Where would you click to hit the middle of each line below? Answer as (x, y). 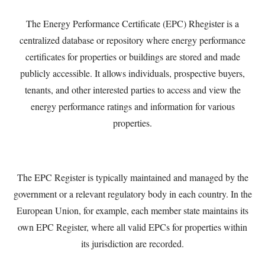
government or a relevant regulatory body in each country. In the (132, 194)
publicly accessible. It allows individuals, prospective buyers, (132, 73)
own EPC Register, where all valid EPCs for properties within (132, 227)
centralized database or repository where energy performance (132, 40)
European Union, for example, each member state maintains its (132, 210)
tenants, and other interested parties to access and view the (132, 90)
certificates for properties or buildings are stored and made (132, 56)
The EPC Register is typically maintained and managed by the (132, 177)
